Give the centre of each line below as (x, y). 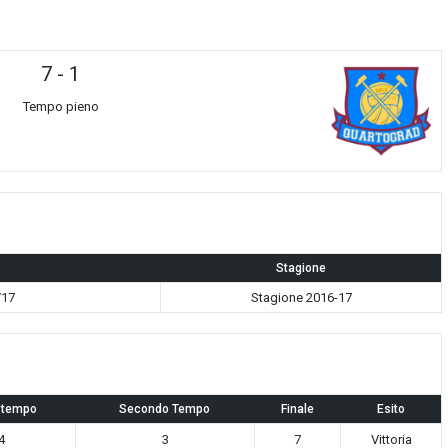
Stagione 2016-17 (301, 297)
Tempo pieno (60, 106)
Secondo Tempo (165, 408)
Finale (297, 408)
